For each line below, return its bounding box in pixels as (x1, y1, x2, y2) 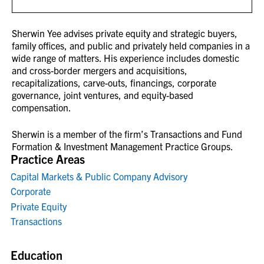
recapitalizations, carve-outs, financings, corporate (12, 76, 216, 88)
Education (11, 247, 62, 262)
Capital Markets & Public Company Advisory (11, 170, 187, 182)
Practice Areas (11, 151, 85, 166)
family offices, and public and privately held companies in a (12, 39, 250, 51)
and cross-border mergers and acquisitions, (12, 64, 187, 76)
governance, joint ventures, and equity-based (12, 88, 193, 101)
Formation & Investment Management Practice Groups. (12, 140, 233, 152)
